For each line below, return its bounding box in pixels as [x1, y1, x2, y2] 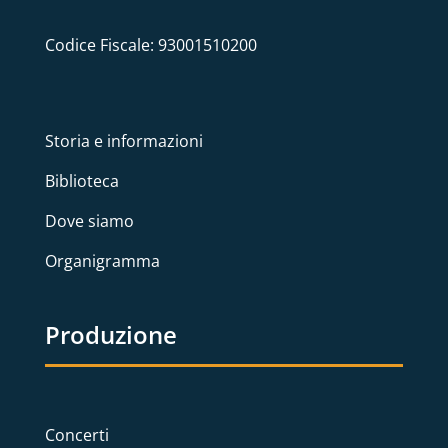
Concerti [45, 423, 109, 446]
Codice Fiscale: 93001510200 [45, 33, 257, 56]
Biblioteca [45, 169, 119, 192]
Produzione [45, 317, 177, 351]
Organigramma [45, 249, 160, 272]
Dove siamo [45, 209, 134, 232]
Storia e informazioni [45, 129, 203, 152]
